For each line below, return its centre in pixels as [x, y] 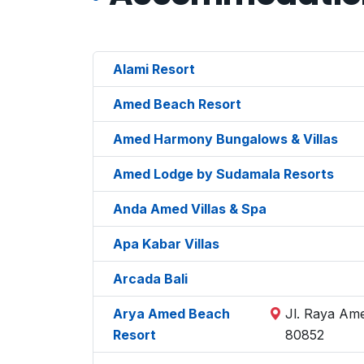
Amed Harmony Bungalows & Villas [225, 139]
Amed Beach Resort [177, 104]
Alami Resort [154, 69]
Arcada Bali [150, 278]
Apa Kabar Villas [166, 243]
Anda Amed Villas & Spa [190, 208]
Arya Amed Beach [171, 313]
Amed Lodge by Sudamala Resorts [223, 173]
